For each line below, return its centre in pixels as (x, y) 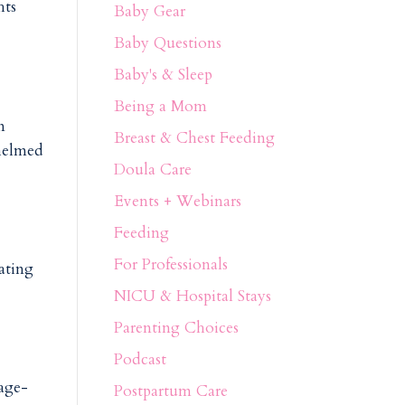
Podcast (140, 359)
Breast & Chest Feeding (194, 137)
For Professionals (170, 264)
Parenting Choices (176, 327)
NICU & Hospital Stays (192, 296)
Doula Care (152, 169)
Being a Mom (160, 106)
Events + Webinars (177, 201)
